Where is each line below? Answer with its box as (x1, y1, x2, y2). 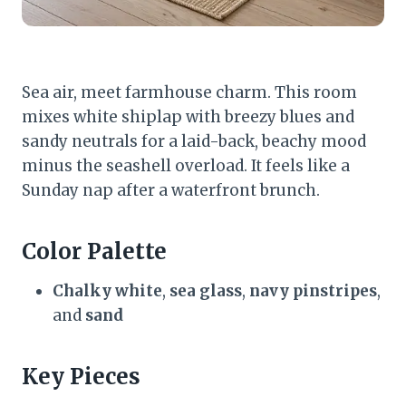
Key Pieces (22, 362, 140, 391)
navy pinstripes (249, 280, 377, 301)
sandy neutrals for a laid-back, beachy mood (22, 130, 366, 151)
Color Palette (22, 237, 167, 266)
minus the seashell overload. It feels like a (22, 155, 350, 176)
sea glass (169, 280, 242, 301)
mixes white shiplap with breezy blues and (22, 106, 354, 127)
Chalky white (53, 280, 162, 301)
